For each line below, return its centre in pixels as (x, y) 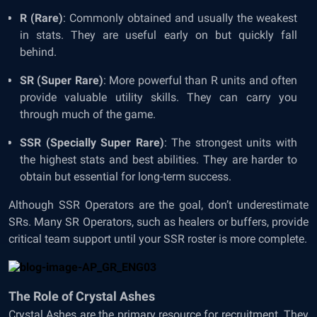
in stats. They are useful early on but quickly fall (158, 35)
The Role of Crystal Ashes (82, 296)
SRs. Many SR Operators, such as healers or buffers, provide (158, 222)
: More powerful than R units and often (200, 80)
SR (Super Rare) (62, 80)
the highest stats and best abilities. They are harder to (158, 160)
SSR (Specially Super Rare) (92, 143)
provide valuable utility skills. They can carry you (158, 97)
